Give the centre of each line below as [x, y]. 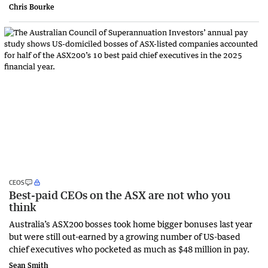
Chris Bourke [32, 7]
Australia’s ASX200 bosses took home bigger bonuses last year [131, 223]
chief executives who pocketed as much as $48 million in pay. [129, 249]
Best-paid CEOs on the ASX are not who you [120, 195]
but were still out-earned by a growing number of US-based [125, 236]
